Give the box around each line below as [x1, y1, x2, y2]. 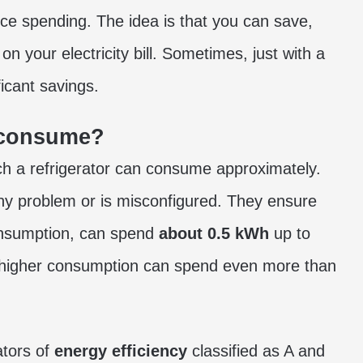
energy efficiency [54, 342, 187, 360]
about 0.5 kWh [159, 224, 269, 242]
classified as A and [187, 342, 325, 360]
